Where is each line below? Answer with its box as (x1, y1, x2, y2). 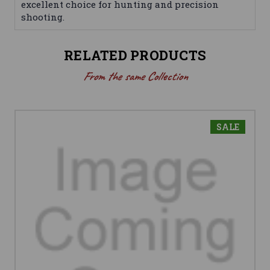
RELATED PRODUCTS (64, 46, 206, 64)
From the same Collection (83, 69, 187, 84)
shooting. (21, 11, 64, 24)
